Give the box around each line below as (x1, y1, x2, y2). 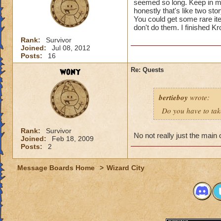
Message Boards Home (17, 164, 97, 172)
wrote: (188, 92, 210, 102)
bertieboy (159, 92, 188, 103)
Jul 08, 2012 (52, 44, 90, 52)
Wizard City (107, 164, 145, 172)
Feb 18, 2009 (52, 135, 94, 143)
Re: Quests (131, 66, 164, 74)
